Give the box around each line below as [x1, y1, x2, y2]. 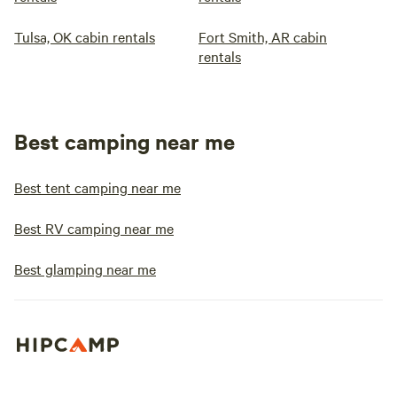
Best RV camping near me [14, 218, 174, 237]
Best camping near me [14, 127, 235, 155]
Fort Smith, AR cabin [198, 27, 327, 46]
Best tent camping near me [14, 177, 181, 197]
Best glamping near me [14, 259, 156, 278]
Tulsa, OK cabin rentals [14, 27, 155, 46]
